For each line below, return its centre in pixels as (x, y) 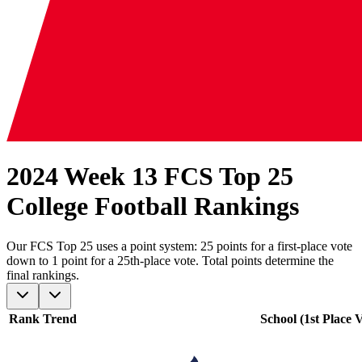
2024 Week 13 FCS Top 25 (150, 177)
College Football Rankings (153, 206)
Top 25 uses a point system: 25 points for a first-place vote (203, 246)
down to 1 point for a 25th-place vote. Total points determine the (170, 260)
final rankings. (43, 275)
